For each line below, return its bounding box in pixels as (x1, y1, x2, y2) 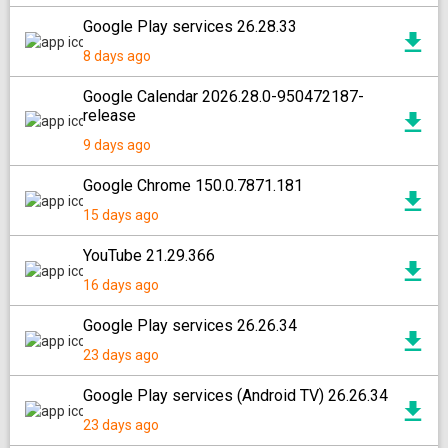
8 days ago (83, 48, 151, 64)
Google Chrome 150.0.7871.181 (83, 176, 303, 195)
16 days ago (83, 277, 159, 293)
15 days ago (83, 207, 159, 223)
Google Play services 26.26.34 (83, 316, 297, 335)
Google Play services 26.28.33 (83, 17, 297, 36)
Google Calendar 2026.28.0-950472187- (83, 87, 364, 106)
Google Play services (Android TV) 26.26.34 (83, 386, 388, 405)
